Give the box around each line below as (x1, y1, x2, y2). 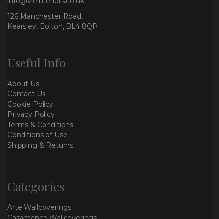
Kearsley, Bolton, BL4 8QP (7, 22, 98, 31)
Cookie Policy (7, 100, 53, 109)
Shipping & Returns (7, 141, 73, 150)
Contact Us (7, 89, 45, 99)
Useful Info (7, 55, 66, 71)
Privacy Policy (7, 110, 55, 119)
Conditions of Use (7, 131, 67, 140)
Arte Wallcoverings (7, 203, 71, 212)
